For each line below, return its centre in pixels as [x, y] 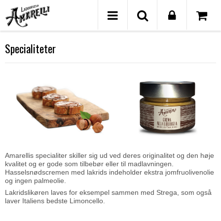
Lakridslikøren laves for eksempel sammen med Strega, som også [108, 193]
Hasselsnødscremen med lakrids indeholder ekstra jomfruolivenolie [110, 172]
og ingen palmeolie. [36, 181]
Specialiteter [30, 48]
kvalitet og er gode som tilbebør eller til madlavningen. [89, 164]
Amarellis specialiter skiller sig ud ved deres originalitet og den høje [110, 156]
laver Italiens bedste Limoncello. [55, 201]
